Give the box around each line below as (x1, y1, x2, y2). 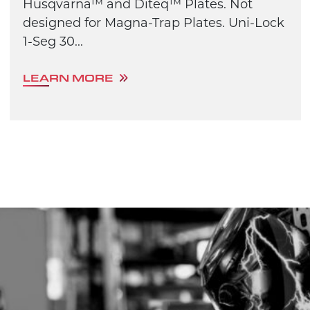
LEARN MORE (22, 71, 116, 85)
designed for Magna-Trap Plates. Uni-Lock (22, 15, 284, 30)
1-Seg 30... (22, 33, 83, 49)
